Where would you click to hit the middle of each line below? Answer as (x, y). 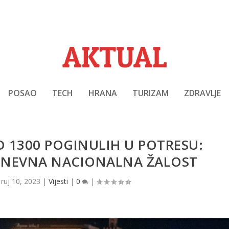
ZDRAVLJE (202, 93)
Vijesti (59, 181)
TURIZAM (151, 93)
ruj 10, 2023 (21, 181)
